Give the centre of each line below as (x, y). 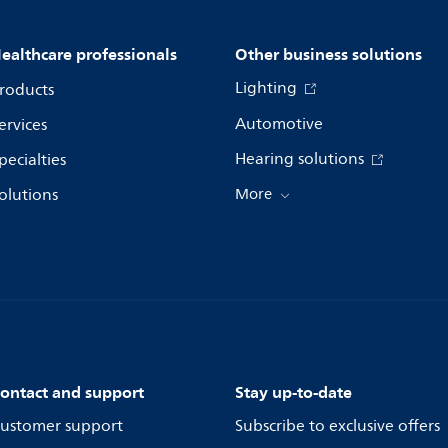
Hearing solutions (301, 159)
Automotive (279, 124)
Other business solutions (328, 54)
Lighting (268, 88)
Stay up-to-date (293, 392)
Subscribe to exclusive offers (337, 426)
